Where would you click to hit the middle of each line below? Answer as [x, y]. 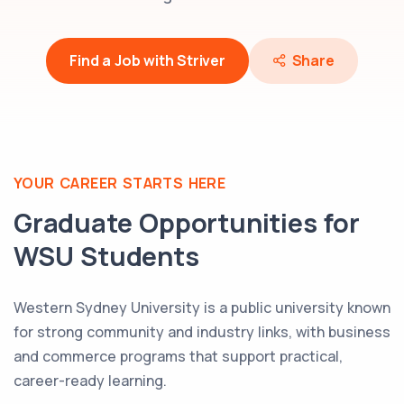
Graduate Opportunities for [187, 223]
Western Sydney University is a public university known [202, 308]
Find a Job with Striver [147, 61]
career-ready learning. [90, 381]
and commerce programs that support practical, [178, 357]
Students [136, 257]
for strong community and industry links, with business [202, 332]
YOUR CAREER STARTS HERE [120, 184]
